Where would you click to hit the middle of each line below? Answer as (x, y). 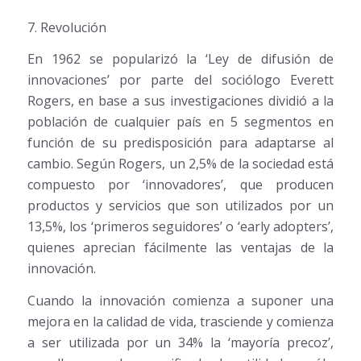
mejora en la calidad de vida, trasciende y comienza (180, 321)
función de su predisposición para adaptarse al (180, 143)
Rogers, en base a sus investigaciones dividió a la (180, 101)
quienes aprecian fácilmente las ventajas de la (180, 248)
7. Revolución (66, 27)
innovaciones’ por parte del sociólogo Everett (180, 80)
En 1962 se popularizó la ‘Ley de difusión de (180, 59)
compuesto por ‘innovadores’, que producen (180, 185)
